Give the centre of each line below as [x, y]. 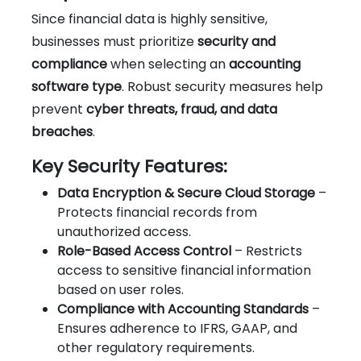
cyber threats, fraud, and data [182, 109]
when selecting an [168, 64]
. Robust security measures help [222, 86]
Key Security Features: [129, 166]
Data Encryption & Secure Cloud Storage [186, 193]
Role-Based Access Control [144, 251]
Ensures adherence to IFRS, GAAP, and [177, 328]
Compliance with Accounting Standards [183, 309]
